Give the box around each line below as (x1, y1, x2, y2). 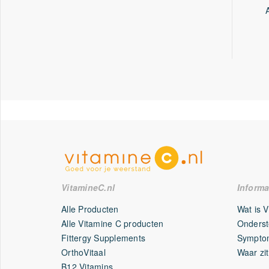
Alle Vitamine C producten (61, 217, 164, 229)
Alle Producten (61, 203, 119, 215)
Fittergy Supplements (61, 232, 146, 244)
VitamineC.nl (61, 181, 115, 193)
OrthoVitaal (61, 246, 106, 258)
